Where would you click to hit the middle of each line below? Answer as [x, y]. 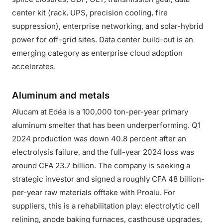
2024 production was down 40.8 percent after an [99, 139]
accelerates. [34, 66]
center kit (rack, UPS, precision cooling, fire [90, 13]
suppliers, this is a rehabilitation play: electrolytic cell [106, 206]
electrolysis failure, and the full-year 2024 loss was [103, 152]
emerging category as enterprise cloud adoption [97, 53]
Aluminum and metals [61, 95]
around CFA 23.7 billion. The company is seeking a [101, 166]
